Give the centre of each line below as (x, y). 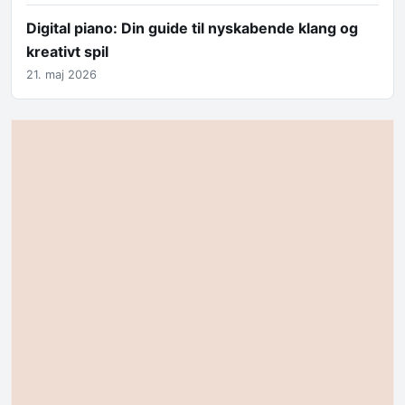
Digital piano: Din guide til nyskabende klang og (192, 28)
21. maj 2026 (61, 75)
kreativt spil (67, 51)
